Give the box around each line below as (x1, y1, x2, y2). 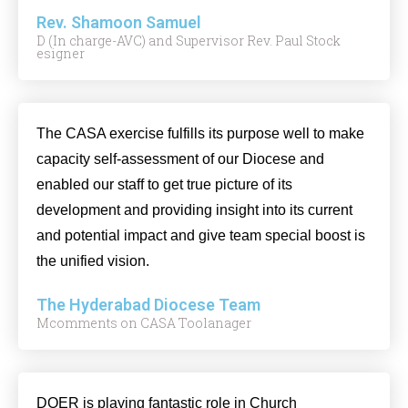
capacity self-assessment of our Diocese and (36, 151, 324, 167)
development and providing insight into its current (36, 202, 352, 218)
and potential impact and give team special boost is (36, 228, 365, 243)
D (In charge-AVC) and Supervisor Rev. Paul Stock (36, 32, 341, 49)
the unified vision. (36, 253, 149, 269)
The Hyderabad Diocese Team (36, 295, 260, 314)
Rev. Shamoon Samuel (36, 13, 201, 32)
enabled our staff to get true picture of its (36, 177, 292, 192)
